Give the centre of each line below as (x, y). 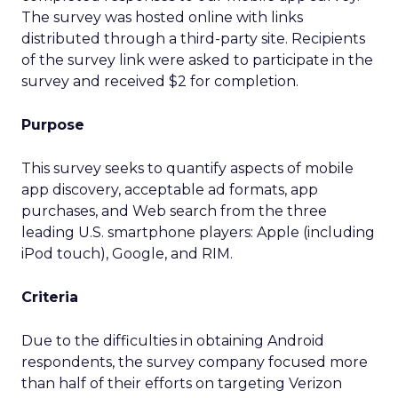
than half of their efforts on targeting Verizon (182, 383)
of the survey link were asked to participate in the (197, 60)
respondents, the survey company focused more (195, 362)
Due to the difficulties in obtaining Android (173, 341)
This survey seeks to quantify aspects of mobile (187, 168)
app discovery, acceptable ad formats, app (170, 190)
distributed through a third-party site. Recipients (193, 39)
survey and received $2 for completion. (160, 81)
